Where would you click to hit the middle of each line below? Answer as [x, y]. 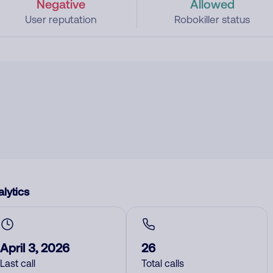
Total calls [163, 263]
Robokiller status [212, 19]
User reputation [61, 19]
